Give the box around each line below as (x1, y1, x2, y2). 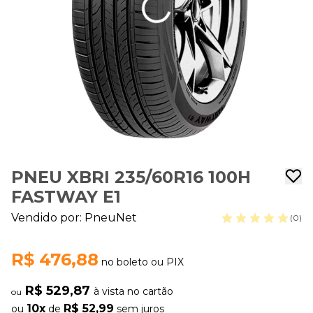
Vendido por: (11, 211, 85, 224)
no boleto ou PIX (101, 256, 184, 268)
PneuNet (85, 211, 137, 224)
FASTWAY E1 (11, 187, 121, 207)
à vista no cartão (94, 285, 173, 298)
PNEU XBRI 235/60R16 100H (11, 167, 251, 187)
